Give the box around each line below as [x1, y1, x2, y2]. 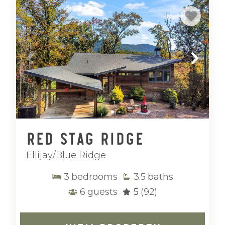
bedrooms [71, 171, 118, 182]
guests [87, 186, 118, 197]
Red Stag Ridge [26, 127, 144, 148]
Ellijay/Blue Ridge [26, 150, 106, 161]
